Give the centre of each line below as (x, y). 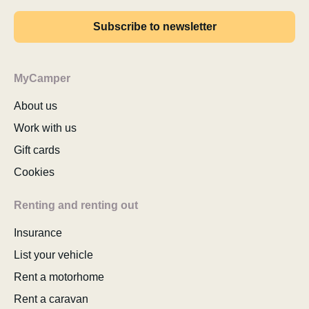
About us (36, 106)
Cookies (34, 172)
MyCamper (42, 78)
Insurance (38, 233)
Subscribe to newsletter (154, 27)
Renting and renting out (76, 205)
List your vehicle (53, 255)
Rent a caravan (51, 299)
